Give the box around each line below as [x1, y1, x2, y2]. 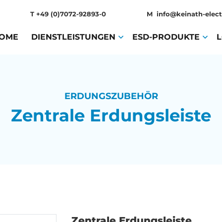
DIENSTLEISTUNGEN [31, 32, 115, 42]
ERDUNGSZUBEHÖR [64, 91, 158, 102]
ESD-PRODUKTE [132, 32, 200, 42]
